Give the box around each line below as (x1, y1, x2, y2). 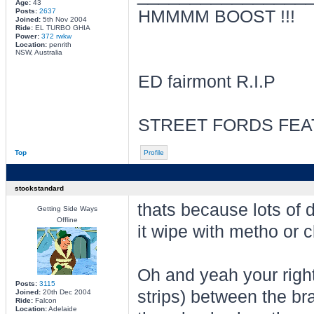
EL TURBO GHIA (32, 24, 90, 32)
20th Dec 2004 (40, 288, 91, 296)
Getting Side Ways (36, 205, 97, 212)
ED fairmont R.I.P (137, 72, 275, 91)
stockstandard (14, 184, 64, 192)
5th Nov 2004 (40, 15, 87, 23)
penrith (46, 41, 71, 48)
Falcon (32, 296, 57, 304)
